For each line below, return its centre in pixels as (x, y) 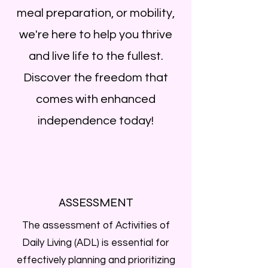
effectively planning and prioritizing (96, 260)
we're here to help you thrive (96, 35)
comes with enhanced (96, 99)
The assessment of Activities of (96, 226)
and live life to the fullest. (96, 56)
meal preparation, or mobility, (96, 13)
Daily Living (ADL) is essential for (96, 243)
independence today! (96, 121)
